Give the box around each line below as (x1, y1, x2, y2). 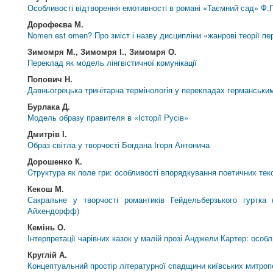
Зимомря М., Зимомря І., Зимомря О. (27, 46, 177, 57)
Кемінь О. (27, 221, 66, 233)
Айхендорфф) (27, 205, 80, 216)
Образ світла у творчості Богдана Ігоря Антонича (27, 139, 210, 151)
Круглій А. (27, 249, 68, 260)
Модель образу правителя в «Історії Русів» (27, 112, 189, 123)
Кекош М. (27, 183, 65, 194)
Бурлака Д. (27, 101, 71, 112)
